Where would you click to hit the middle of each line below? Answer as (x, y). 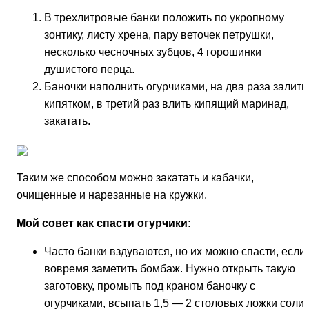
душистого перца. (89, 69)
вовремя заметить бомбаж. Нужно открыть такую (170, 268)
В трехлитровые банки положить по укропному (164, 17)
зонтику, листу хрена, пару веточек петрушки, (159, 34)
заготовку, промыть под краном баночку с (150, 286)
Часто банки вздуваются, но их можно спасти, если (175, 251)
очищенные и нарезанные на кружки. (112, 195)
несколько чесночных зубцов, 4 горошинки (153, 52)
